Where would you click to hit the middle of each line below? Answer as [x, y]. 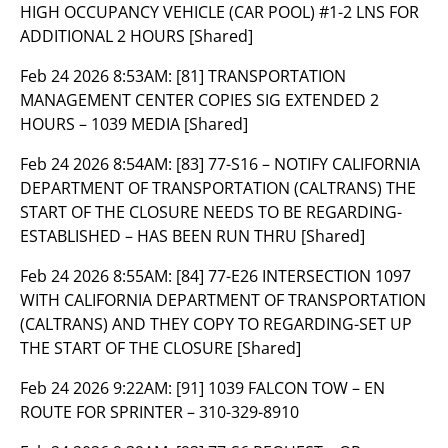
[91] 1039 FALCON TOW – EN [280, 388]
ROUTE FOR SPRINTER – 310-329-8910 [159, 412]
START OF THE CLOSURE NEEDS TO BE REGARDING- [211, 212]
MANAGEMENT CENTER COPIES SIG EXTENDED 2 [199, 100]
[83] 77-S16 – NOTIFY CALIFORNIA [298, 164]
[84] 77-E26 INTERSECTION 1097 [293, 276]
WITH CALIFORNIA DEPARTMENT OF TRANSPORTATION [223, 300]
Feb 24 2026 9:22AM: [98, 388]
